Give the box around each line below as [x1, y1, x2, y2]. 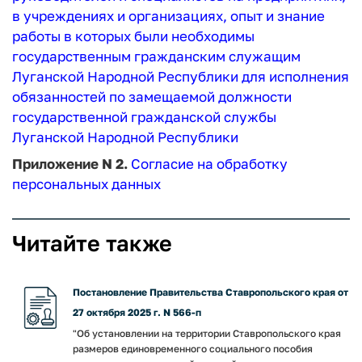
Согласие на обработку [131, 154, 288, 172]
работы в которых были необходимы [12, 27, 255, 44]
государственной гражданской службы [12, 108, 276, 125]
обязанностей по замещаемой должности [12, 88, 292, 105]
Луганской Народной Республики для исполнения [12, 68, 349, 85]
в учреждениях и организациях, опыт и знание [12, 7, 325, 24]
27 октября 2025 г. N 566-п [73, 305, 201, 318]
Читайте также [12, 229, 172, 256]
